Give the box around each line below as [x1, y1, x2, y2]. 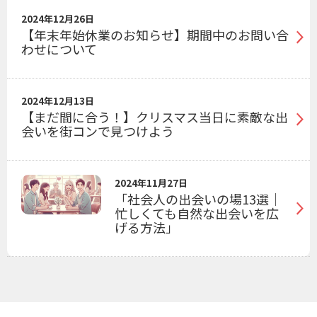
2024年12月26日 [21, 12, 94, 26]
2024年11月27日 [115, 176, 188, 190]
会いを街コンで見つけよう [21, 122, 174, 141]
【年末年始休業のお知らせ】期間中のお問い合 [21, 25, 289, 45]
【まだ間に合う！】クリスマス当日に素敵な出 [21, 108, 288, 127]
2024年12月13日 [21, 94, 94, 108]
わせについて [21, 40, 97, 59]
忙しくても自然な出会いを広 [115, 204, 279, 223]
